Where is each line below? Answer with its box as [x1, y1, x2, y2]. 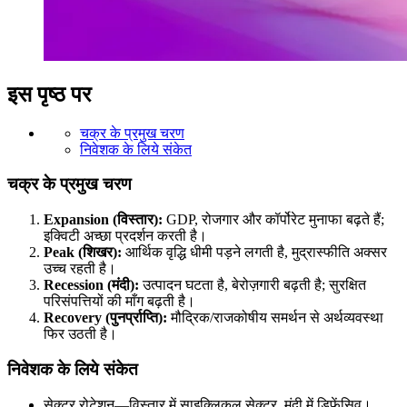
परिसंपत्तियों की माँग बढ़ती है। [44, 293, 195, 310]
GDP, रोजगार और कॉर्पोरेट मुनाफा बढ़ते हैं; [163, 212, 384, 228]
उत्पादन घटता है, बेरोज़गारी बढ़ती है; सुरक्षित [139, 277, 366, 293]
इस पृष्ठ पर [7, 82, 91, 106]
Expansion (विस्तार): [44, 212, 163, 228]
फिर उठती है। [44, 326, 117, 342]
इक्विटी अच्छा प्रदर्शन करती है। [44, 228, 207, 244]
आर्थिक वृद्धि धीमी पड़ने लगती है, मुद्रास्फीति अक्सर [122, 244, 387, 261]
